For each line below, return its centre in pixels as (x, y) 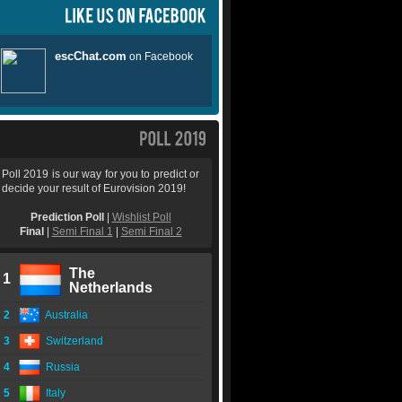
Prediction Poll (67, 218)
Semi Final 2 (151, 232)
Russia (60, 367)
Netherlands (111, 288)
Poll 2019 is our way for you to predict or (100, 175)
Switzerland (72, 341)
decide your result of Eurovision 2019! (94, 189)
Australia (64, 315)
